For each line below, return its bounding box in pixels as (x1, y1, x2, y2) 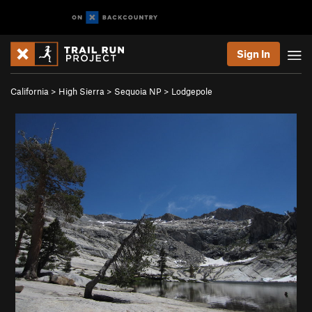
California (10, 86, 49, 97)
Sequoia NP (114, 86, 162, 97)
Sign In (237, 47, 270, 60)
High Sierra (58, 86, 104, 97)
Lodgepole (171, 86, 212, 97)
